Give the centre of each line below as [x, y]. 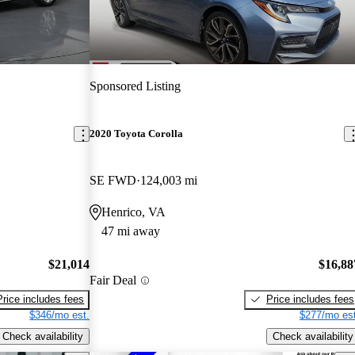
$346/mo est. [60, 315]
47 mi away [131, 231]
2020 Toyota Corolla [137, 134]
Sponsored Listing [136, 86]
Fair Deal [113, 281]
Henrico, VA [134, 212]
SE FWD [113, 181]
